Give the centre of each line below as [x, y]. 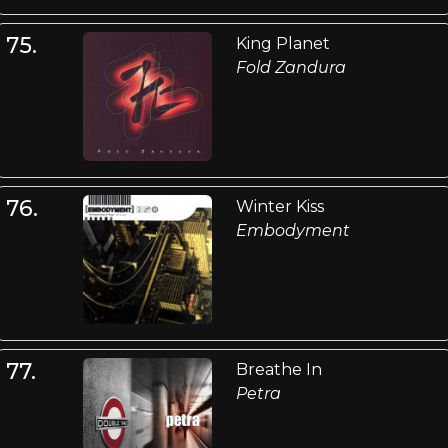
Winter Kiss [279, 207]
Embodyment [292, 231]
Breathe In [278, 370]
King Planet [282, 43]
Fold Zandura [290, 67]
